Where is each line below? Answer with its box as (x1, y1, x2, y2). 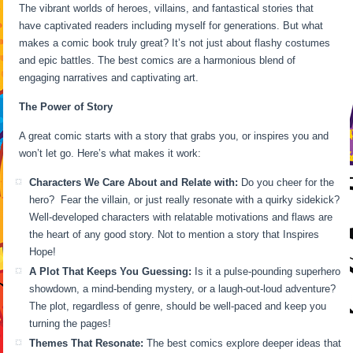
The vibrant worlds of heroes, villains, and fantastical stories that (19, 2, 314, 14)
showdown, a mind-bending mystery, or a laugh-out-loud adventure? (29, 282, 336, 295)
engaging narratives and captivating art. (19, 71, 199, 84)
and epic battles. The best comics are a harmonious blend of (19, 54, 296, 66)
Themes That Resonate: (29, 336, 144, 349)
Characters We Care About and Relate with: (29, 176, 239, 188)
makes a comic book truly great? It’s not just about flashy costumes (19, 36, 331, 49)
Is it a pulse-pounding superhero (191, 265, 341, 277)
